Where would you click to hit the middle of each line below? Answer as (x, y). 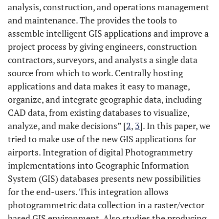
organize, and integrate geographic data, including (105, 99)
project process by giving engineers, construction (102, 46)
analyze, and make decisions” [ (67, 126)
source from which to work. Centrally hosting (95, 73)
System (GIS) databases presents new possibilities (104, 178)
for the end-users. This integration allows (88, 192)
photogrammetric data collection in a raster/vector (106, 205)
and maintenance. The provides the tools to (92, 20)
